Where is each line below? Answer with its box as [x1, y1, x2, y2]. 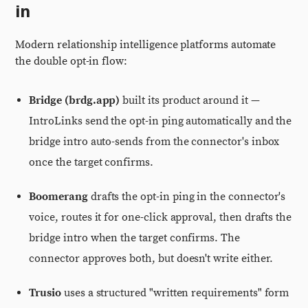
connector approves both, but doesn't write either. [29, 252, 274, 265]
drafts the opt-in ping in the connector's [87, 190, 286, 203]
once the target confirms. [29, 155, 153, 169]
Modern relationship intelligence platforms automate [15, 38, 276, 52]
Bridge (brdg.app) [29, 93, 120, 107]
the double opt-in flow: [15, 54, 128, 68]
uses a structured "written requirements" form [61, 286, 289, 300]
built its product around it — [120, 93, 260, 107]
